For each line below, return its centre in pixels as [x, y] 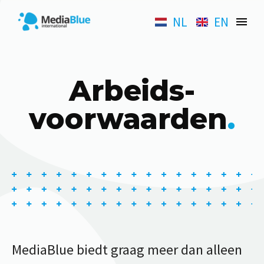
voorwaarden [128, 119]
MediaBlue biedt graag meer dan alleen [127, 250]
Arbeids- [132, 91]
